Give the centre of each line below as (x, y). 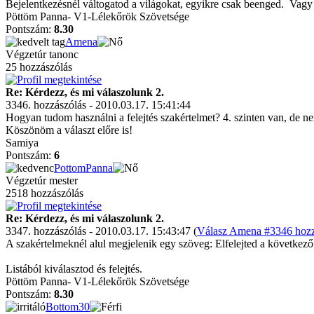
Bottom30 (68, 307)
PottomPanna (83, 168)
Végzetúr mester (42, 180)
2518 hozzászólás (45, 193)
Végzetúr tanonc (42, 54)
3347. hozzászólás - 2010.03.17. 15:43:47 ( (101, 231)
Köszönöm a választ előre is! (69, 130)
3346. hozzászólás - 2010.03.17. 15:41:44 (98, 105)
